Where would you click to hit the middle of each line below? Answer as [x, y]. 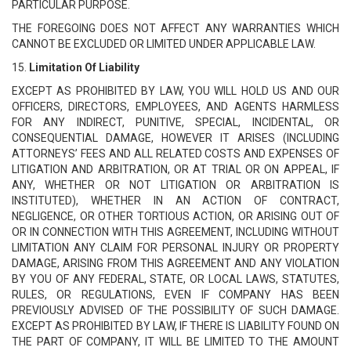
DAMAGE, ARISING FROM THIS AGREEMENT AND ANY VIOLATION [175, 263]
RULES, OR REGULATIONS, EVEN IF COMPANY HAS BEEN [175, 295]
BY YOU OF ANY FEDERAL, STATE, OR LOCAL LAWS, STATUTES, [175, 279]
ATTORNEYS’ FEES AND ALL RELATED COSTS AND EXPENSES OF [175, 154]
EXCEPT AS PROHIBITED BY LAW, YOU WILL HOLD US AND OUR [175, 91]
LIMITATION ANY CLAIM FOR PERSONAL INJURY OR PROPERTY [175, 248]
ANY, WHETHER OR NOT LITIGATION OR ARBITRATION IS [175, 185]
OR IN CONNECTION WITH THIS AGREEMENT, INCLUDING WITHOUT [175, 232]
